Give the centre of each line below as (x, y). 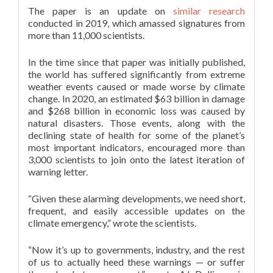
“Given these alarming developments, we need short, (136, 198)
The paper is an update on (101, 11)
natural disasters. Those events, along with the (136, 123)
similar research (209, 11)
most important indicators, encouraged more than (136, 147)
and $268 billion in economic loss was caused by (136, 111)
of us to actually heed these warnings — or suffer (136, 262)
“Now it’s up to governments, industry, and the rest (136, 250)
